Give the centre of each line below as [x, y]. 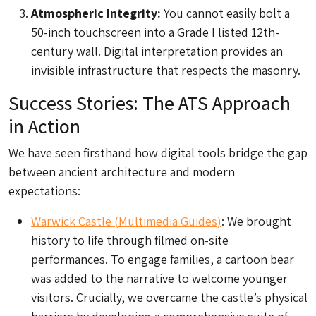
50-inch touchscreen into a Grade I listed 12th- [155, 32]
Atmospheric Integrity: [96, 13]
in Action [44, 126]
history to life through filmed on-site [130, 241]
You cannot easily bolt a [225, 13]
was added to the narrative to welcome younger [159, 279]
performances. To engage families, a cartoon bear [163, 260]
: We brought [256, 221]
